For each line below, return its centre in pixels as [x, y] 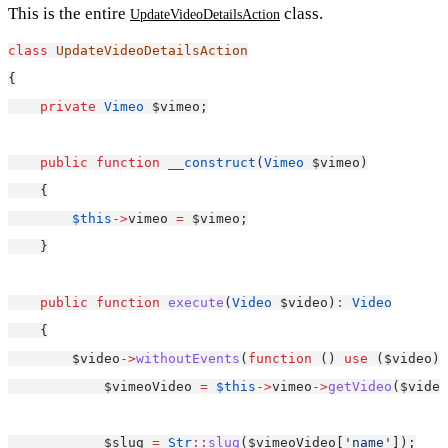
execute [196, 302]
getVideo [360, 386]
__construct [212, 162]
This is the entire [69, 14]
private [68, 106]
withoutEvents [188, 358]
